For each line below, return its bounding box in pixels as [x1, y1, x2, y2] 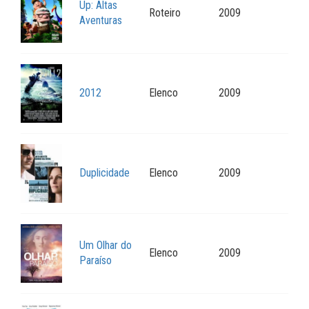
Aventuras [79, 14, 122, 28]
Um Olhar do [79, 239, 132, 252]
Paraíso [79, 254, 112, 268]
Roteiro [149, 6, 181, 20]
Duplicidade [79, 166, 130, 180]
